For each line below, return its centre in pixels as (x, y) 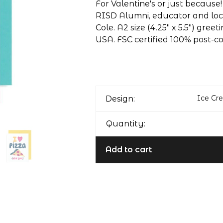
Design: (120, 99)
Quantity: (125, 124)
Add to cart (128, 150)
